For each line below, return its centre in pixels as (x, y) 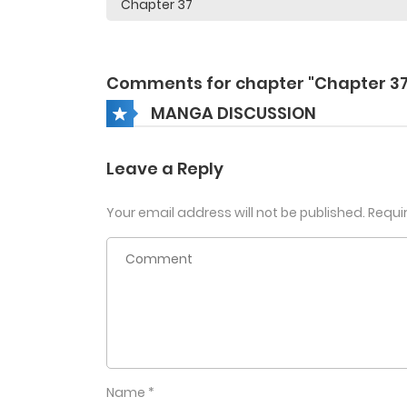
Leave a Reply (165, 169)
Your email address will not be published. (236, 213)
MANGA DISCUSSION (233, 113)
